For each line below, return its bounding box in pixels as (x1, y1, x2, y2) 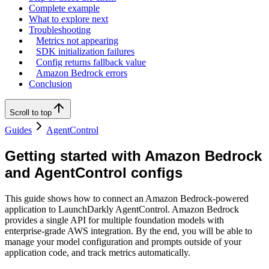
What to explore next (29, 14, 108, 25)
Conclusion (29, 79, 72, 89)
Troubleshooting (29, 25, 91, 35)
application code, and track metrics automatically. (5, 247, 190, 258)
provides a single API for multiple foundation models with (5, 215, 224, 226)
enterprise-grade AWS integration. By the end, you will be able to (5, 226, 252, 237)
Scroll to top (10, 108, 52, 118)
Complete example (29, 3, 100, 14)
